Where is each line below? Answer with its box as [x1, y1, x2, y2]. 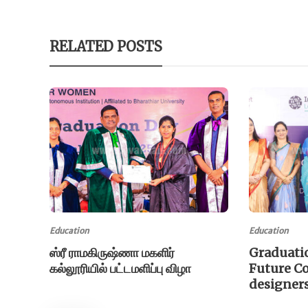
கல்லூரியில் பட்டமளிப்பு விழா [49, 261, 194, 277]
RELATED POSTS [49, 38, 162, 56]
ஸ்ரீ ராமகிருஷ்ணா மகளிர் [49, 245, 175, 261]
